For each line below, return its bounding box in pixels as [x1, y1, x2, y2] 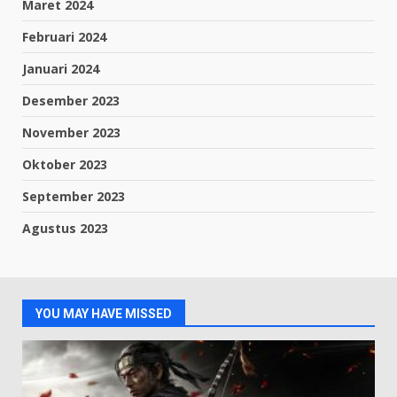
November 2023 [22, 123, 121, 141]
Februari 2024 [22, 27, 106, 45]
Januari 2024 [22, 59, 99, 77]
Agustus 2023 [22, 219, 108, 237]
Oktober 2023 [22, 155, 107, 173]
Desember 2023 [22, 91, 120, 109]
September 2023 [22, 187, 125, 205]
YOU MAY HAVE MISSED [35, 306, 172, 321]
